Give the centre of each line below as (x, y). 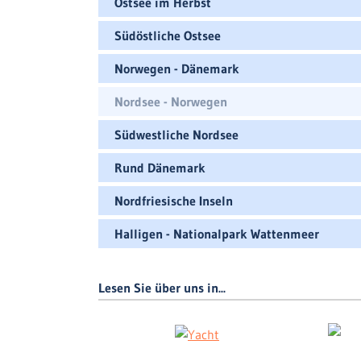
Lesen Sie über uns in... (162, 288)
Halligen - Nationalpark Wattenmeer (217, 234)
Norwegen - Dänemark (177, 68)
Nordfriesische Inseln (174, 201)
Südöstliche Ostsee (168, 35)
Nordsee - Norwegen (171, 102)
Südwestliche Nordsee (176, 135)
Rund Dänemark (160, 168)
